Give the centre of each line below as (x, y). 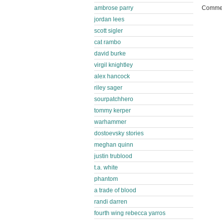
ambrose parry (114, 8)
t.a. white (106, 167)
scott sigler (109, 31)
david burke (110, 54)
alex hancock (112, 76)
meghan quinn (114, 145)
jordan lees (109, 19)
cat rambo (108, 42)
